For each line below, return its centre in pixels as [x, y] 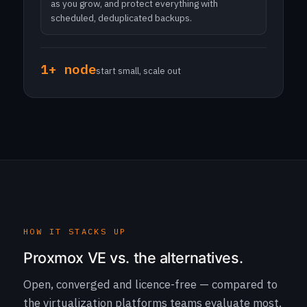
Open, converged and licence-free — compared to [150, 284]
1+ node [69, 69]
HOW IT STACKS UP [75, 231]
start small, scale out [139, 71]
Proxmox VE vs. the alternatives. [133, 258]
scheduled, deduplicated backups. [121, 18]
